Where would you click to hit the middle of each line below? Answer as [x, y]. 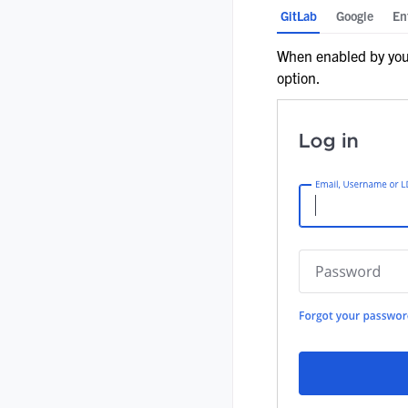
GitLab [298, 16]
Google [354, 16]
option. [299, 78]
